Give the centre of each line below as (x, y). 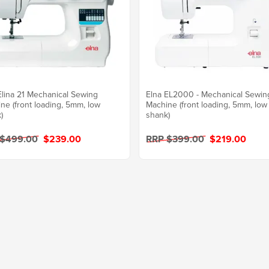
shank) (158, 115)
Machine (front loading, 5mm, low (207, 105)
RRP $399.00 (177, 139)
